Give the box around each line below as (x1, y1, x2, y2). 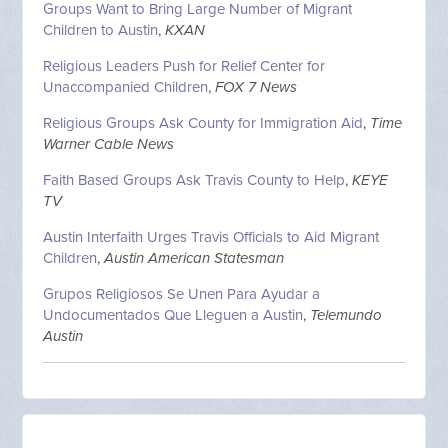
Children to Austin (43, 21, 159, 39)
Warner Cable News (43, 135, 175, 153)
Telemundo (310, 306, 383, 324)
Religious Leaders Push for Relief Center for (43, 57, 326, 75)
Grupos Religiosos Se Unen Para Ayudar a (43, 285, 321, 303)
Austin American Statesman (104, 249, 285, 267)
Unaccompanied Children (43, 78, 209, 96)
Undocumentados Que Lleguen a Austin (43, 306, 304, 324)
